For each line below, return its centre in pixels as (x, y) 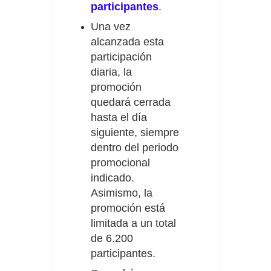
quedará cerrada (131, 103)
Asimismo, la (122, 193)
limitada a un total (133, 224)
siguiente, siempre (135, 133)
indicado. (113, 178)
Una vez (111, 27)
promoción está (128, 208)
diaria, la (111, 72)
